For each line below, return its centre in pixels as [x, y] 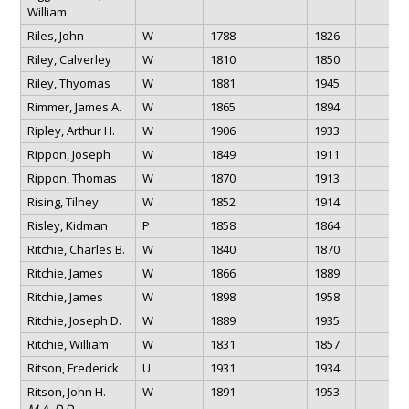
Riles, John [55, 35]
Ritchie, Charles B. [76, 249]
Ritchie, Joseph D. [74, 320]
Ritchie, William [68, 344]
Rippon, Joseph [68, 154]
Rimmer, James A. [74, 106]
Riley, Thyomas [68, 83]
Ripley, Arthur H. [71, 130]
